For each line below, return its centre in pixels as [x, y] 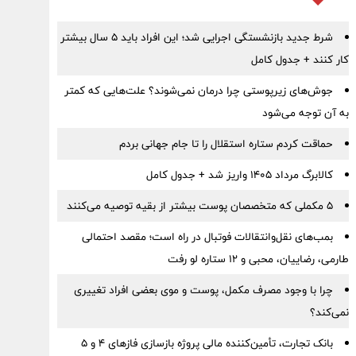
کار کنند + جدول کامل [300, 60]
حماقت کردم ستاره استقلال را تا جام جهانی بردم [226, 144]
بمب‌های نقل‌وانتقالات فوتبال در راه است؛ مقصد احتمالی [207, 237]
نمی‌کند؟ [329, 312]
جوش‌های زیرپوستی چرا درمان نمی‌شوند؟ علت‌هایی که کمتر [198, 91]
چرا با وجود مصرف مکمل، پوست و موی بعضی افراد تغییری [203, 290]
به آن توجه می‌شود [305, 113]
